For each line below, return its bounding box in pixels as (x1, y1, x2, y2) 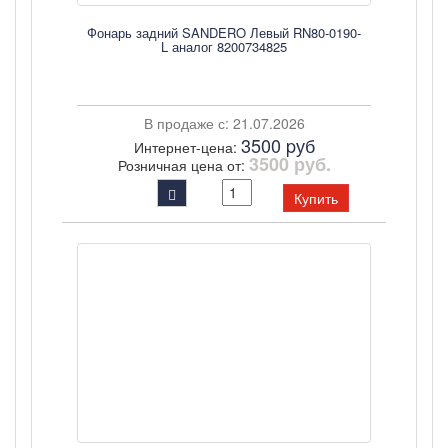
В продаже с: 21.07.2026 (143, 113, 305, 133)
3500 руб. (248, 151, 331, 177)
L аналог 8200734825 (161, 37, 287, 56)
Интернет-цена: (133, 137, 241, 157)
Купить (294, 188, 338, 208)
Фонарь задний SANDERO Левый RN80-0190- (87, 23, 361, 42)
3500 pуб (240, 132, 315, 158)
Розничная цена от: (117, 155, 249, 175)
